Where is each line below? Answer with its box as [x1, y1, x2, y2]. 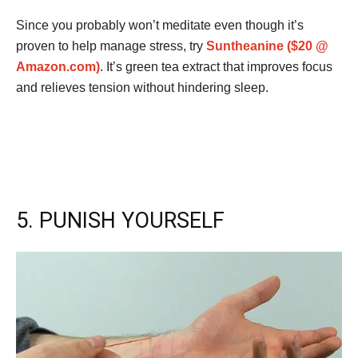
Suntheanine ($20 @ [206, 39, 328, 54]
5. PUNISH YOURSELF [16, 208, 225, 234]
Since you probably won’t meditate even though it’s [16, 18, 304, 33]
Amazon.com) [16, 60, 100, 74]
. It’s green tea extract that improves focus [100, 60, 332, 74]
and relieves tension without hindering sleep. [16, 81, 268, 95]
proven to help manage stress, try [16, 39, 206, 54]
